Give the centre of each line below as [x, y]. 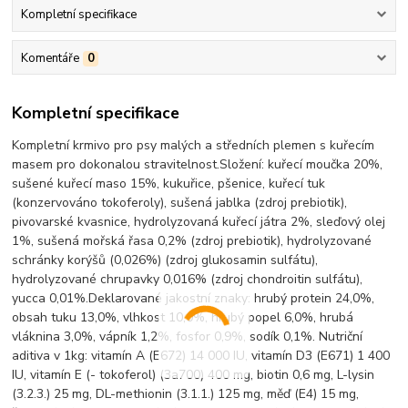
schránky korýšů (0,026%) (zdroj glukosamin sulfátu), [165, 260]
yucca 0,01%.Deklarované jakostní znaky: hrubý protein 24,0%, [194, 299]
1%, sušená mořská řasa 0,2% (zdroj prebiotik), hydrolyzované [192, 241]
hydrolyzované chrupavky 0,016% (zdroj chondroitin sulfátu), [188, 280]
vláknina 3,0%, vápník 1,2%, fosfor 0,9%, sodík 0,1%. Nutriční [188, 337]
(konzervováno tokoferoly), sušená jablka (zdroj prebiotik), [180, 203]
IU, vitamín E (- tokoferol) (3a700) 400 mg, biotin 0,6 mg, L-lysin [194, 375]
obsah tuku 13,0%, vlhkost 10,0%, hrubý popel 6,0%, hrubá [183, 318]
